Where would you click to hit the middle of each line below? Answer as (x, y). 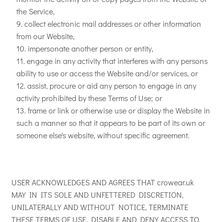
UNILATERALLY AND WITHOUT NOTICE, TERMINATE (100, 207)
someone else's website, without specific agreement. (103, 135)
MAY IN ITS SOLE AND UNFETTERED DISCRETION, (97, 194)
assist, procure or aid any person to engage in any (112, 85)
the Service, (35, 11)
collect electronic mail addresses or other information (113, 24)
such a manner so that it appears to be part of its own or (111, 123)
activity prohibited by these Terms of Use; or (89, 98)
